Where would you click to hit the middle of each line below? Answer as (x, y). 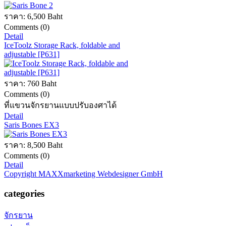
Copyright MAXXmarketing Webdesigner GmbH (83, 174)
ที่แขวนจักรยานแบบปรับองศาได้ (60, 105)
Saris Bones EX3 (32, 125)
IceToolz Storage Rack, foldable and (62, 45)
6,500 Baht (45, 17)
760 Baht (42, 84)
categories (24, 193)
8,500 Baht (45, 145)
